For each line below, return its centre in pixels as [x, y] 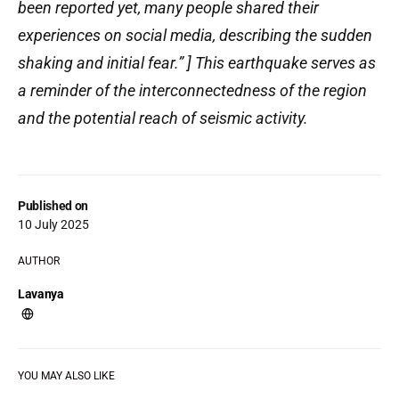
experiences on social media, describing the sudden [195, 35]
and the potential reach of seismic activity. [163, 118]
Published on [53, 206]
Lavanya [41, 294]
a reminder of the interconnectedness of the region [192, 90]
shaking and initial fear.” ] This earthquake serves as [197, 63]
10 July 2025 [53, 224]
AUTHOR [39, 261]
